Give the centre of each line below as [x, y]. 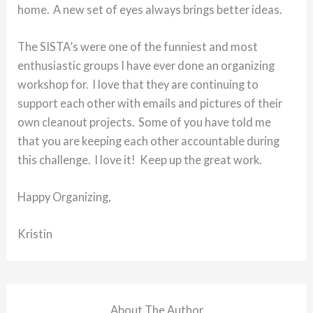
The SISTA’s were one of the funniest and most [138, 46]
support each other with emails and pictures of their [150, 103]
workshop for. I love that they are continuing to [138, 84]
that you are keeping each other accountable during [149, 140]
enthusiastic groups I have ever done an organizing [146, 65]
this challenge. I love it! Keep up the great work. [140, 159]
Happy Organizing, [64, 197]
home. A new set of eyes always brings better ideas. [150, 9]
